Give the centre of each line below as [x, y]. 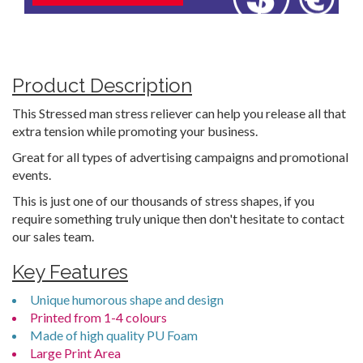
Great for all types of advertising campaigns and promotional [180, 157]
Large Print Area [75, 353]
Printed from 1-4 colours [98, 317]
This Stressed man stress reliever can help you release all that [179, 113]
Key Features [70, 272]
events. [32, 175]
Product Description [102, 85]
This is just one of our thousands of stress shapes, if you [163, 201]
